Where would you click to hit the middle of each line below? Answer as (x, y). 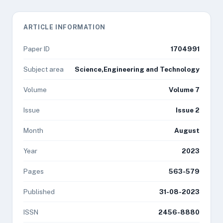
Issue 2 (188, 110)
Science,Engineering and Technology (137, 69)
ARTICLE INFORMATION (64, 27)
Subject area (44, 69)
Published (39, 192)
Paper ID (37, 49)
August (187, 130)
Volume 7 (184, 90)
